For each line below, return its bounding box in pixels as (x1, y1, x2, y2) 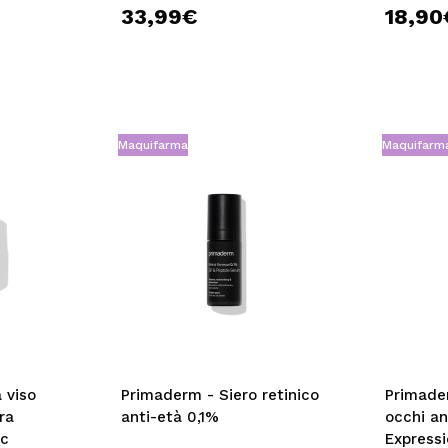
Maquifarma (117, 138, 188, 152)
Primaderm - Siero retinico (120, 386, 319, 404)
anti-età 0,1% (120, 408, 219, 426)
